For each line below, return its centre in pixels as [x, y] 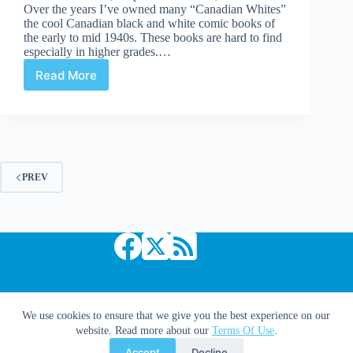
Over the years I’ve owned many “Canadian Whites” [155, 9]
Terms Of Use [243, 331]
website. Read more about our [143, 331]
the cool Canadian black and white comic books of [149, 24]
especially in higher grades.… [97, 52]
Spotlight [91, 96]
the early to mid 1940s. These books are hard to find [153, 38]
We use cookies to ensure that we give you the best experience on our [176, 316]
